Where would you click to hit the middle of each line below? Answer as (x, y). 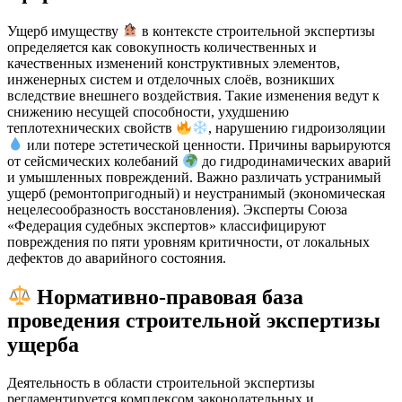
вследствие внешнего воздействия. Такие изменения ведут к (193, 95)
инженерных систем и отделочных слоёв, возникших (171, 79)
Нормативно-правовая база (170, 297)
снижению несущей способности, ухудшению (148, 111)
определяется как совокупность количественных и (162, 47)
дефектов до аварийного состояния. (117, 258)
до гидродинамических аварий (295, 161)
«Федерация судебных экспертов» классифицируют (166, 225)
